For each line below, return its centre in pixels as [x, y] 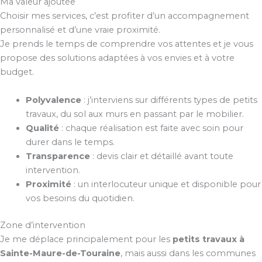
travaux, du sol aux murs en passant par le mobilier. [135, 114]
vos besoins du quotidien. [80, 198]
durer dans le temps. [70, 142]
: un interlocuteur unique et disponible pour [166, 184]
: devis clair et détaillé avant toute [161, 156]
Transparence [58, 156]
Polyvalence [53, 100]
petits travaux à [208, 239]
